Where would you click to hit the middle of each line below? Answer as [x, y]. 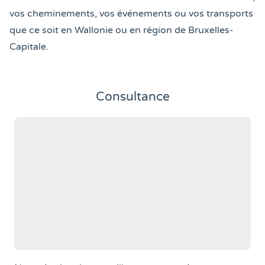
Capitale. [29, 46]
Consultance [132, 96]
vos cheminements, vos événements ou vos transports [131, 13]
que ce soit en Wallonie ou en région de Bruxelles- [122, 30]
